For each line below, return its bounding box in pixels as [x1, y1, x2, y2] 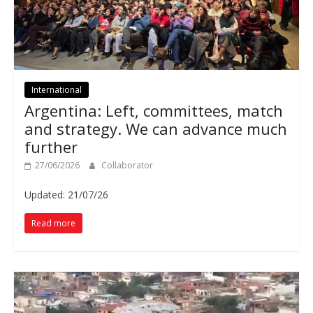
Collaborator [101, 159, 153, 171]
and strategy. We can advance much [24, 117, 287, 139]
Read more [31, 217, 75, 229]
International [31, 83, 82, 96]
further [24, 136, 78, 157]
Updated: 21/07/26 [24, 187, 108, 201]
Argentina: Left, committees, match [24, 99, 283, 121]
